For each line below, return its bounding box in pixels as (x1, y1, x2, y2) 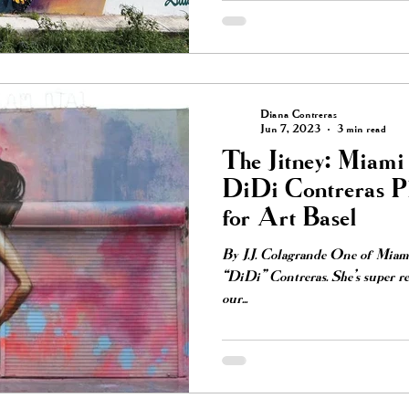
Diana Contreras (260, 109, 337, 121)
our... (222, 291, 247, 307)
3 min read (337, 123, 386, 135)
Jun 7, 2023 (260, 123, 320, 135)
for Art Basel (222, 205, 357, 232)
